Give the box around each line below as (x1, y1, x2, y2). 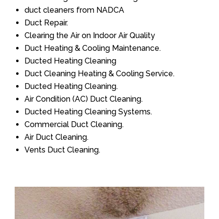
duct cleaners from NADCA (24, 5, 124, 15)
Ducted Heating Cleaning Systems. (24, 107, 152, 117)
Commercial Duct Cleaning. (24, 120, 124, 130)
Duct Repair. (24, 18, 68, 28)
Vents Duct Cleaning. (24, 145, 100, 155)
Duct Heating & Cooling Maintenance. (24, 44, 161, 53)
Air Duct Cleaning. (24, 132, 88, 142)
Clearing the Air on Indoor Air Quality (24, 31, 155, 41)
